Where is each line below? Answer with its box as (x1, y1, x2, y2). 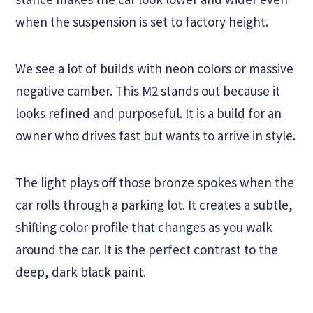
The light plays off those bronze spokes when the (15, 174, 294, 191)
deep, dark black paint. (15, 263, 146, 281)
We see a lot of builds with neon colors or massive (15, 60, 293, 78)
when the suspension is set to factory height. (15, 13, 268, 31)
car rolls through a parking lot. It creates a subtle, (15, 196, 293, 214)
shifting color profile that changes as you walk (15, 219, 272, 236)
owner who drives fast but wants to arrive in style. (15, 127, 296, 145)
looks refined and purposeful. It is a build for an (15, 105, 282, 122)
